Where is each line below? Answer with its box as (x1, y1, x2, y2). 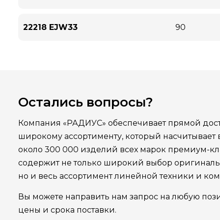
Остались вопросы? (18, 94, 153, 110)
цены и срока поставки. (18, 205, 116, 215)
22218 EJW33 (23, 23, 78, 32)
